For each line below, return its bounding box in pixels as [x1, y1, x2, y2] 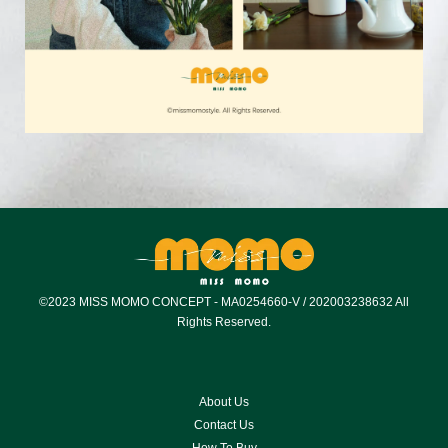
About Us [199, 395, 249, 410]
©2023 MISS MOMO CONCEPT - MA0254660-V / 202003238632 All [39, 295, 409, 310]
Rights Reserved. [177, 315, 271, 330]
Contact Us [194, 418, 254, 433]
